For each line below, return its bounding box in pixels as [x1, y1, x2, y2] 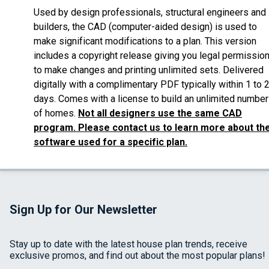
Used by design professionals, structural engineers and [34, 7, 266, 19]
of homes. [34, 107, 78, 119]
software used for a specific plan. [34, 136, 187, 148]
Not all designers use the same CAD [78, 107, 242, 119]
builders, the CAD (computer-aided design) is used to [34, 21, 257, 33]
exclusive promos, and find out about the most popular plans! [10, 250, 265, 262]
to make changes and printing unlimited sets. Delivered [34, 64, 264, 76]
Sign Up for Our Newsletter [10, 202, 157, 217]
